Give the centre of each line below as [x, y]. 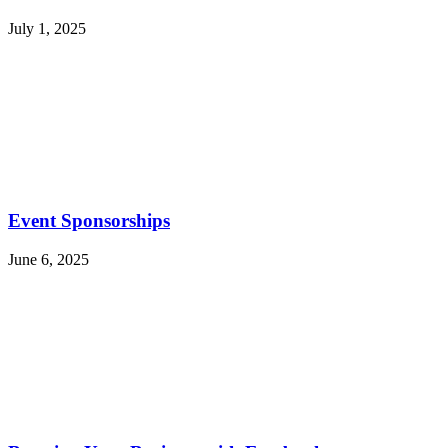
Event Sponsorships [89, 221]
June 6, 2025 [48, 260]
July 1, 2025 [47, 28]
